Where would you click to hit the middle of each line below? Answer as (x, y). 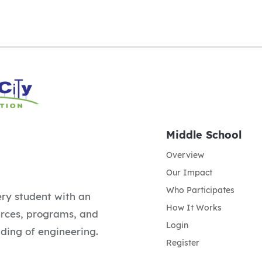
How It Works (194, 207)
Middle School (204, 135)
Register (183, 242)
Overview (185, 155)
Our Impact (189, 172)
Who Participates (200, 190)
